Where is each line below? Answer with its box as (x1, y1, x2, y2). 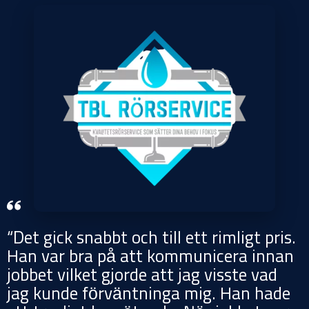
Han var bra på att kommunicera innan (7, 248, 294, 266)
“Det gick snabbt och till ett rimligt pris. (7, 230, 296, 248)
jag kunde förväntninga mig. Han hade (7, 286, 290, 303)
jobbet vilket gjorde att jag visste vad (7, 267, 277, 285)
